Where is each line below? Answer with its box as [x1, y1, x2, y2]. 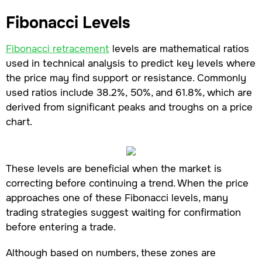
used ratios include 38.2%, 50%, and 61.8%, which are [5, 85, 252, 99]
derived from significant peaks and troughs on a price [5, 100, 253, 113]
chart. [5, 115, 32, 128]
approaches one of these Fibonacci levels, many [5, 191, 228, 205]
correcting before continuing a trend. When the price [5, 177, 249, 190]
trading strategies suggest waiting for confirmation [5, 206, 241, 219]
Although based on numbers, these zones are [5, 246, 216, 260]
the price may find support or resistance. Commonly [5, 71, 246, 84]
